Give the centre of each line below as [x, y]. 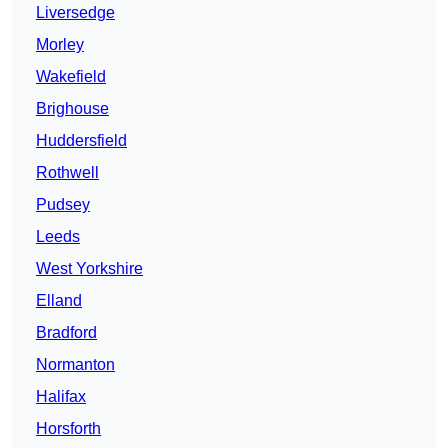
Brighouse [72, 109]
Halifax [61, 397]
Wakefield [71, 77]
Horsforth [68, 429]
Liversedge [75, 13]
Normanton [75, 365]
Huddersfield [81, 141]
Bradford [66, 333]
